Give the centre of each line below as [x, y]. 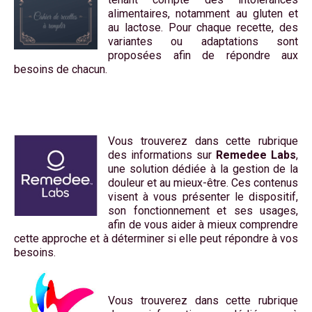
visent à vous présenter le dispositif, [203, 197]
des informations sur [162, 155]
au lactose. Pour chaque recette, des [203, 28]
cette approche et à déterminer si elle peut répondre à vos [156, 239]
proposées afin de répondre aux [203, 56]
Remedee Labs [256, 155]
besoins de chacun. [61, 70]
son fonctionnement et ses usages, [203, 211]
